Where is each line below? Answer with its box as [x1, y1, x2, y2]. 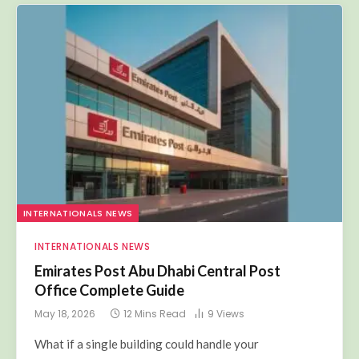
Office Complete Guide [34, 259, 184, 277]
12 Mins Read [123, 284, 186, 299]
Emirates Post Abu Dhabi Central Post [34, 240, 280, 258]
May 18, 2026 [34, 284, 95, 299]
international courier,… [34, 333, 155, 349]
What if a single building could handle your [34, 314, 259, 329]
